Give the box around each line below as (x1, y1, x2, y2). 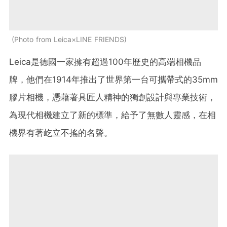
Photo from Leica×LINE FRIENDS (14, 35, 124, 44)
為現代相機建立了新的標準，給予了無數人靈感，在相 (9, 110, 216, 121)
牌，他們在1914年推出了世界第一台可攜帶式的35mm (9, 74, 218, 85)
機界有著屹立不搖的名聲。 (9, 128, 112, 138)
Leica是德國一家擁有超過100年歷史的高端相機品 (9, 57, 201, 67)
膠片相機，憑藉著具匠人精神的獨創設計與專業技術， (9, 92, 216, 103)
